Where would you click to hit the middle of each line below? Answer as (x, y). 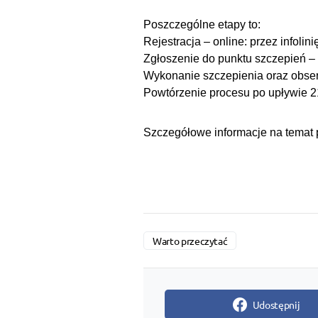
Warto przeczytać (190, 241)
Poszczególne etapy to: (202, 25)
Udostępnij (276, 305)
